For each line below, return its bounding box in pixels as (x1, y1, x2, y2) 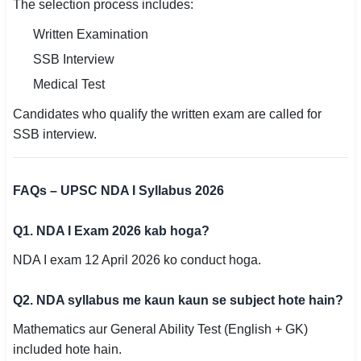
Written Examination (33, 27, 148, 41)
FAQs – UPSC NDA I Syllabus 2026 (13, 184, 224, 197)
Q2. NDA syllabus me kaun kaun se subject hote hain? (13, 293, 343, 307)
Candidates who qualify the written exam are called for (13, 107, 322, 121)
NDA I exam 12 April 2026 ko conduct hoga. (13, 253, 261, 267)
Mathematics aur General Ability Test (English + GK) (13, 322, 308, 336)
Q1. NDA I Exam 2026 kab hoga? (13, 224, 210, 238)
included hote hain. (13, 342, 122, 356)
